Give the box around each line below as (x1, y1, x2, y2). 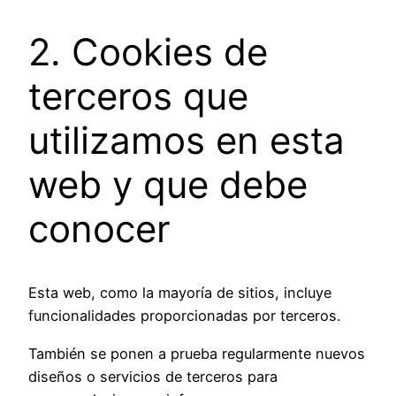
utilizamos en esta (28, 117, 345, 163)
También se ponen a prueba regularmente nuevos (28, 344, 365, 362)
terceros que (28, 72, 248, 118)
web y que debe (28, 161, 308, 207)
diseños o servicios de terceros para (28, 367, 278, 385)
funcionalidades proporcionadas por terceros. (28, 307, 340, 325)
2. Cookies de (28, 28, 268, 74)
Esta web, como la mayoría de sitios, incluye (28, 284, 331, 302)
